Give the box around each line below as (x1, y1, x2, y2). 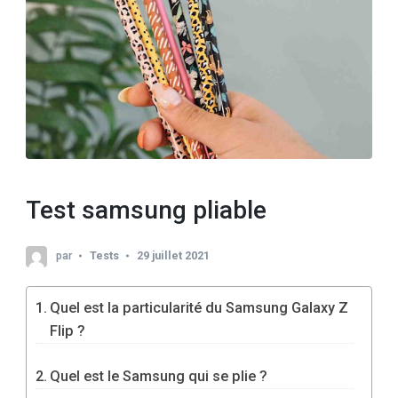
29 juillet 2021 (137, 249, 210, 263)
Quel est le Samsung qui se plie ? (50, 368, 268, 386)
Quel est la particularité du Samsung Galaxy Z (50, 299, 349, 317)
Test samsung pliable (26, 195, 267, 225)
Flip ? (50, 322, 86, 340)
